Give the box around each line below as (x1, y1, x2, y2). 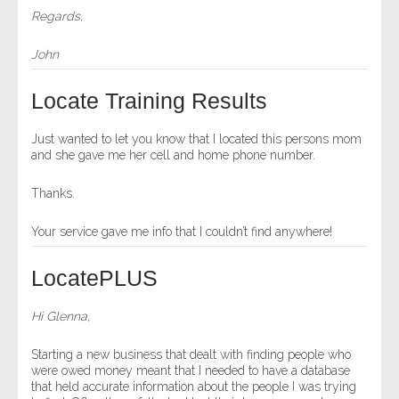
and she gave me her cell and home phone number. (31, 148, 315, 162)
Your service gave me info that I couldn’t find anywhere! (31, 224, 332, 239)
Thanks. (31, 186, 75, 200)
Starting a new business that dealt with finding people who (31, 347, 351, 362)
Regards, (31, 9, 83, 23)
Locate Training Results (31, 88, 267, 113)
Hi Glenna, (31, 309, 90, 323)
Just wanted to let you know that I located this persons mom (31, 132, 362, 146)
